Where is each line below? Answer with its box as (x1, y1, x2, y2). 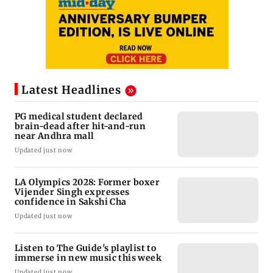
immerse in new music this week (15, 252, 161, 263)
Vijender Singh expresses (15, 186, 130, 197)
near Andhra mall (15, 130, 94, 141)
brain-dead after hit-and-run (15, 120, 148, 132)
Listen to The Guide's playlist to (15, 242, 157, 253)
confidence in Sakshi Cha (15, 196, 127, 207)
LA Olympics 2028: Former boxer (15, 176, 160, 188)
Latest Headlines (21, 82, 121, 97)
